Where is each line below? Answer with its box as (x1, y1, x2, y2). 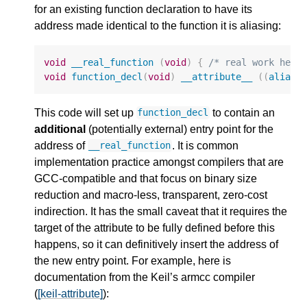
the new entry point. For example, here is (34, 254, 231, 267)
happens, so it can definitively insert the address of (34, 238, 278, 250)
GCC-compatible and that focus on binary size (34, 172, 257, 184)
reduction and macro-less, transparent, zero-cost (34, 188, 267, 201)
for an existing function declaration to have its (34, 3, 252, 16)
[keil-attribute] (38, 287, 103, 299)
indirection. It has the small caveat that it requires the (34, 205, 287, 217)
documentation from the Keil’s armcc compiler (34, 271, 255, 283)
